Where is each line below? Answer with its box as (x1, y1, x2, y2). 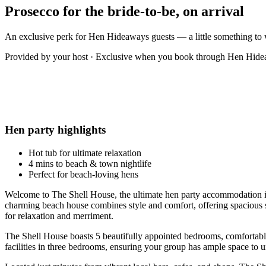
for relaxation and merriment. (5, 211, 113, 221)
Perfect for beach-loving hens (28, 169, 138, 180)
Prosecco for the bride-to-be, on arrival (5, 3, 244, 19)
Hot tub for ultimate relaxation (28, 148, 141, 159)
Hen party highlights (5, 123, 106, 137)
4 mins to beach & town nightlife (28, 159, 151, 169)
